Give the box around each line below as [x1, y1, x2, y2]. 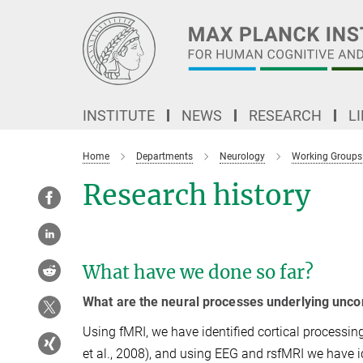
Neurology [220, 151, 265, 162]
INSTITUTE [83, 107, 155, 124]
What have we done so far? [83, 261, 314, 284]
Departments [136, 151, 193, 162]
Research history [83, 178, 310, 212]
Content [4, 29, 49, 45]
